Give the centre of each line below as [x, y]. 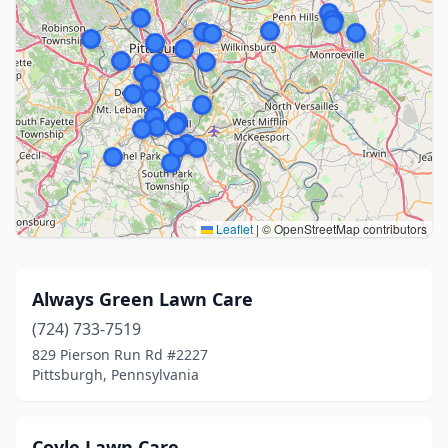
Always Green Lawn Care [142, 299]
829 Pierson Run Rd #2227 [120, 354]
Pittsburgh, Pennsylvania [115, 374]
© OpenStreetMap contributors [343, 228]
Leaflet [233, 228]
